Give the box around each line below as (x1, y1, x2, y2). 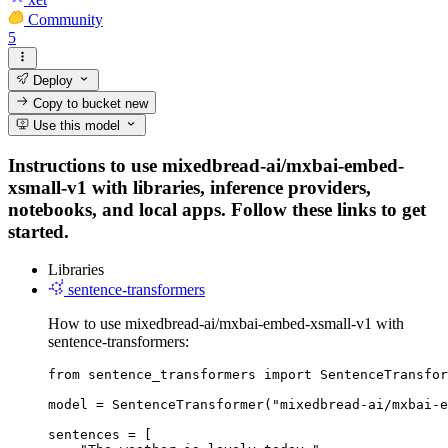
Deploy (29, 73, 74, 89)
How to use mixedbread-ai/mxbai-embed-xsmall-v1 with (48, 315, 404, 333)
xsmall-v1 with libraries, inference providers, (8, 176, 371, 198)
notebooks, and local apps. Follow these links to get (8, 198, 426, 220)
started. (8, 220, 69, 242)
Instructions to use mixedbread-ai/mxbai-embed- (8, 154, 404, 176)
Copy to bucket (29, 95, 126, 111)
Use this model (29, 117, 121, 133)
